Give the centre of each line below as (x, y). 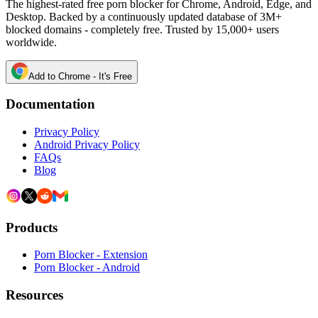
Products (32, 227)
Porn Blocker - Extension (91, 255)
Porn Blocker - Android (87, 268)
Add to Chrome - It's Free (80, 76)
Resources (34, 295)
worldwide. (31, 42)
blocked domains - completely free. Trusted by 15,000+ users (142, 29)
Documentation (50, 104)
